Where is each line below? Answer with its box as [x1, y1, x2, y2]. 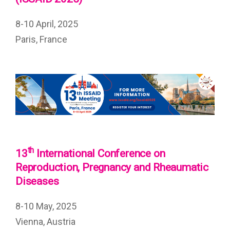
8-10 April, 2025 [15, 18, 78, 30]
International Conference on [34, 147, 165, 160]
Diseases [15, 175, 59, 188]
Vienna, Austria [15, 216, 75, 227]
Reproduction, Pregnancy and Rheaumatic [15, 161, 209, 174]
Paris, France [15, 34, 67, 45]
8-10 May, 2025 [15, 201, 76, 212]
